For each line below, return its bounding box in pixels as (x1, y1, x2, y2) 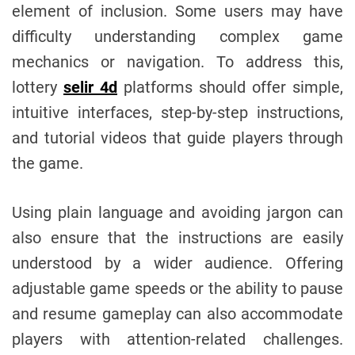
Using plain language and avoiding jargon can (12, 202, 343, 222)
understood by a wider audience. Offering (12, 253, 343, 273)
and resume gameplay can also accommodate (12, 303, 343, 323)
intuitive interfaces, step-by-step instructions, (12, 102, 343, 122)
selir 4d (63, 77, 117, 97)
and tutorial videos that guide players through (12, 128, 343, 147)
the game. (12, 153, 83, 173)
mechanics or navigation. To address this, (12, 52, 343, 71)
